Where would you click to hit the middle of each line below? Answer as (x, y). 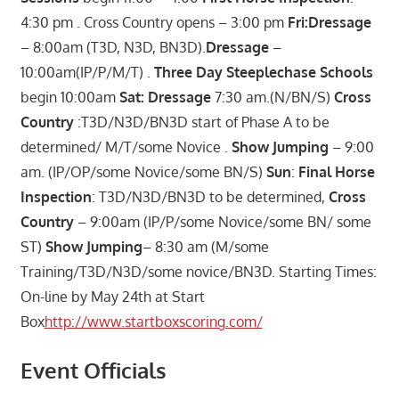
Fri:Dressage (329, 22)
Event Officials (93, 370)
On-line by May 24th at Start (112, 296)
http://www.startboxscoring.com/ (153, 321)
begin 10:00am (69, 97)
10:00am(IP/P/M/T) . (87, 72)
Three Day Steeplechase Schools (263, 72)
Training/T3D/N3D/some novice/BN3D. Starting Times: (198, 271)
